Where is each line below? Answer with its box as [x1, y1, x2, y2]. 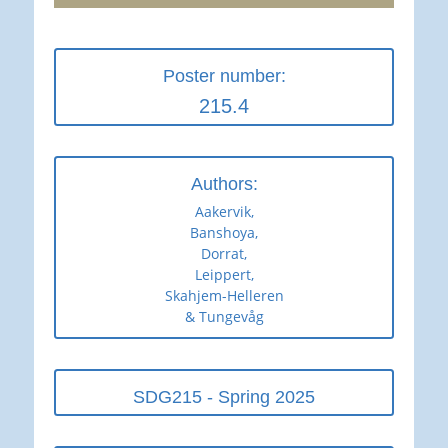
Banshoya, [190, 223, 258, 243]
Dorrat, [201, 244, 247, 264]
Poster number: [162, 66, 286, 87]
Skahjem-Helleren [164, 286, 284, 306]
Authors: [190, 174, 258, 195]
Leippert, [194, 265, 254, 285]
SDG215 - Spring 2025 [133, 387, 315, 408]
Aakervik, [194, 202, 254, 222]
